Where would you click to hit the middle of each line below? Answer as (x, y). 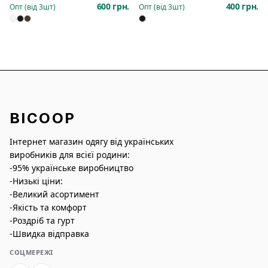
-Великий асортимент (54, 194)
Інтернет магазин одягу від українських (92, 141)
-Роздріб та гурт (42, 220)
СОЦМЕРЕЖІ (31, 252)
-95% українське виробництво (71, 168)
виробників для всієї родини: (70, 155)
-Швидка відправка (49, 234)
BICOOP (43, 118)
